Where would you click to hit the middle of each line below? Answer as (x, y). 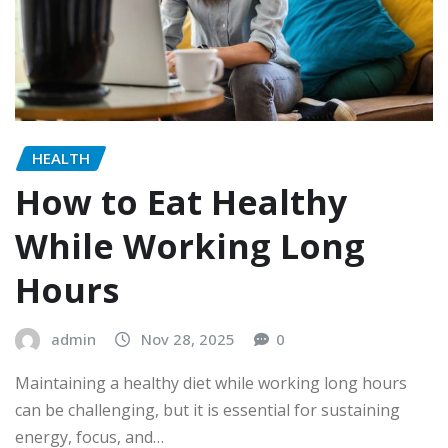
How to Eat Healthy (181, 202)
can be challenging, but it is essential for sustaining (207, 409)
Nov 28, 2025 (188, 339)
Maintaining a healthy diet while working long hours (211, 382)
